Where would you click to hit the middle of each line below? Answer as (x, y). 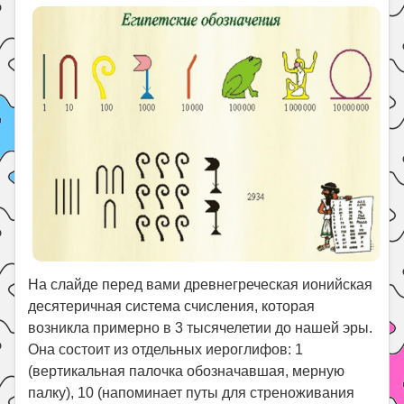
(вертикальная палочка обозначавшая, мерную (187, 371)
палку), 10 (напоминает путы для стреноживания (192, 392)
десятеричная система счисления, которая (172, 306)
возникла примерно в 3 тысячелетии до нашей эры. (201, 327)
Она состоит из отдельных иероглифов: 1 (166, 349)
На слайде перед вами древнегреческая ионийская (201, 284)
